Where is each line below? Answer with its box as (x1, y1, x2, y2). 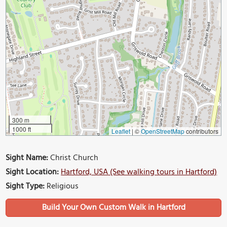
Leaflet (111, 126, 130, 135)
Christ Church (48, 151, 99, 165)
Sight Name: (6, 151, 49, 165)
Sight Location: (6, 165, 59, 179)
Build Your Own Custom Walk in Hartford (42, 201, 185, 214)
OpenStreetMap (140, 126, 184, 135)
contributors (184, 126, 218, 135)
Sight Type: (6, 179, 45, 193)
